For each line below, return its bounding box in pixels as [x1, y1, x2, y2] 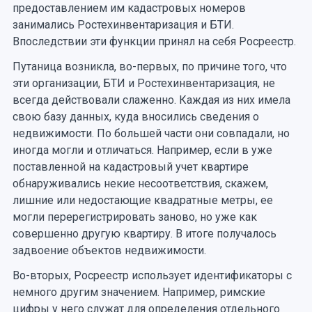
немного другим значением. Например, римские [12, 286, 265, 299]
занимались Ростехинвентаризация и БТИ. [12, 18, 234, 31]
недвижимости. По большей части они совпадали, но [12, 127, 290, 140]
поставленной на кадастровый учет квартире [12, 160, 249, 173]
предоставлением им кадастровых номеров [12, 1, 246, 15]
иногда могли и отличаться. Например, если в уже [12, 143, 272, 157]
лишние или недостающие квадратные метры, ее [12, 194, 273, 207]
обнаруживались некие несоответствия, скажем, [12, 177, 268, 190]
